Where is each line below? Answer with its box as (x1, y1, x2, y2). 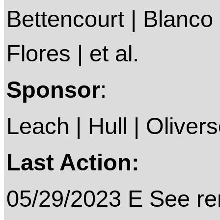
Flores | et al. (6, 40, 139, 67)
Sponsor (6, 77, 100, 103)
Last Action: (6, 149, 139, 176)
